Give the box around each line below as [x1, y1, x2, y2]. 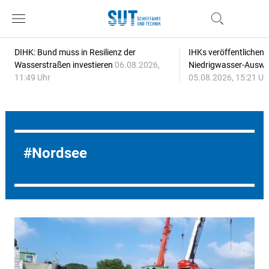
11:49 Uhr [14, 73, 50, 82]
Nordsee [31, 145, 87, 162]
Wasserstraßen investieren [14, 60, 115, 70]
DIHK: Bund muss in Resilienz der [14, 47, 136, 57]
